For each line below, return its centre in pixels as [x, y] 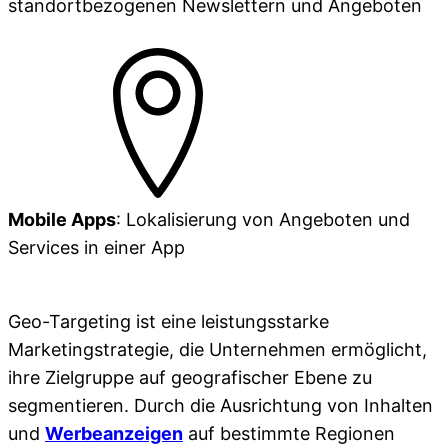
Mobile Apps [62, 219]
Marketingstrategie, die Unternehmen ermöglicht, [217, 349]
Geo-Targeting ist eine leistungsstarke [168, 321]
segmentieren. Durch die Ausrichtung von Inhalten [220, 405]
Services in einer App [96, 247]
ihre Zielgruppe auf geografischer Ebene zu [190, 377]
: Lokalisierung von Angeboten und [263, 219]
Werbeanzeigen [114, 433]
